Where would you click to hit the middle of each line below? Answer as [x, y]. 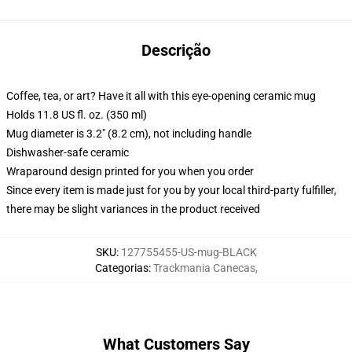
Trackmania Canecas [204, 268]
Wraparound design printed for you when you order [130, 171]
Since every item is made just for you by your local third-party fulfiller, [171, 190]
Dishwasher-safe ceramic [68, 152]
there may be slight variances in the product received [133, 209]
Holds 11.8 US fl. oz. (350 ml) [77, 115]
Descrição [176, 50]
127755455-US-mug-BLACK [189, 252]
